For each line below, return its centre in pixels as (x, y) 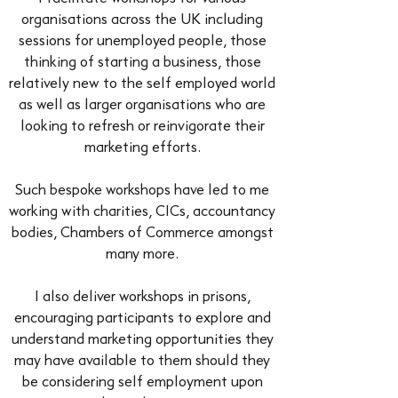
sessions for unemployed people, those (142, 41)
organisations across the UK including (142, 20)
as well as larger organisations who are (142, 105)
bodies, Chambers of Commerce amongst (142, 233)
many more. (142, 255)
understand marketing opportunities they (142, 340)
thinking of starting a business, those (142, 63)
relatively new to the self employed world (142, 84)
